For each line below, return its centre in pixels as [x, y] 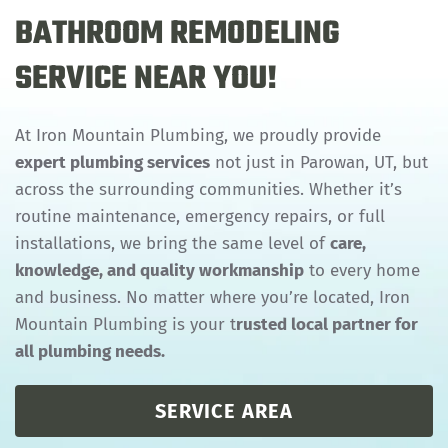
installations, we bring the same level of [172, 243]
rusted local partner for [327, 324]
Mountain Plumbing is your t [125, 324]
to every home [362, 270]
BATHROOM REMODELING [177, 34]
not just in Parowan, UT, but [319, 162]
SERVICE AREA [224, 410]
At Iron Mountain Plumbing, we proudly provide [198, 135]
